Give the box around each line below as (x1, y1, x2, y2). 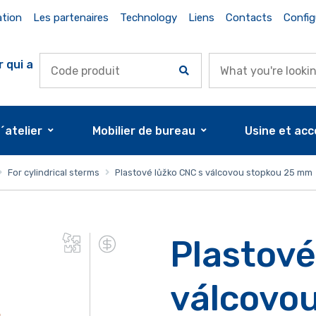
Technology (119, 11, 177, 24)
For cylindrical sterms (7, 166, 99, 178)
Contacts (225, 11, 272, 24)
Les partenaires (32, 11, 109, 24)
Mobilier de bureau (92, 123, 195, 138)
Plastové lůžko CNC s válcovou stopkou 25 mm (112, 166, 312, 178)
